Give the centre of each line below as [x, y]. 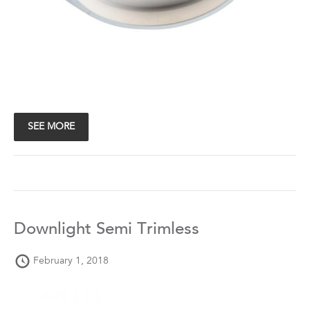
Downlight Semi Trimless [107, 230]
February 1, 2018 [71, 261]
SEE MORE [51, 127]
